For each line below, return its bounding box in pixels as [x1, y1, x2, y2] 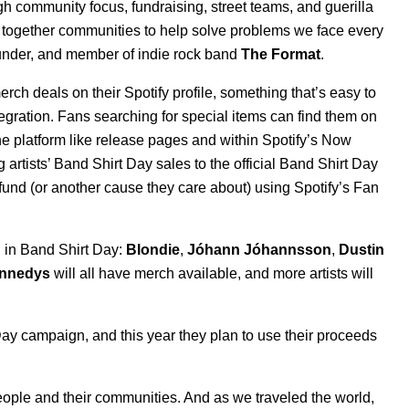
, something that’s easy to [213, 85, 376, 100]
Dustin [339, 242, 384, 257]
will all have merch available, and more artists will [50, 266, 373, 281]
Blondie [126, 242, 180, 257]
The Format [241, 47, 320, 62]
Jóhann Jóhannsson [187, 242, 331, 257]
